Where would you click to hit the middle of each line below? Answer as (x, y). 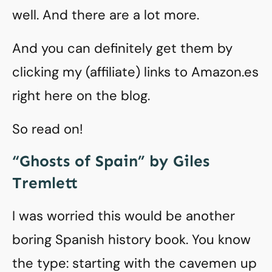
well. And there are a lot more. (106, 15)
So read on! (48, 129)
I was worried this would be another (124, 216)
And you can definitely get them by (122, 48)
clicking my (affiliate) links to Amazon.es (135, 72)
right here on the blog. (81, 96)
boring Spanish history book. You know (131, 240)
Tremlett (45, 183)
